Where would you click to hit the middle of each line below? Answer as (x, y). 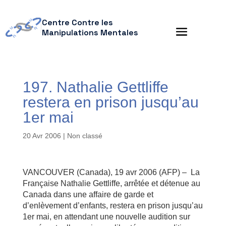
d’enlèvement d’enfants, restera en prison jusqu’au (112, 206)
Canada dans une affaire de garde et (88, 194)
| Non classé (81, 136)
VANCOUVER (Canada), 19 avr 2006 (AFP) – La (111, 172)
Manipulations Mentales (90, 33)
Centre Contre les (77, 22)
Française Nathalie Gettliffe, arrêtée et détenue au (111, 183)
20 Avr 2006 (42, 136)
